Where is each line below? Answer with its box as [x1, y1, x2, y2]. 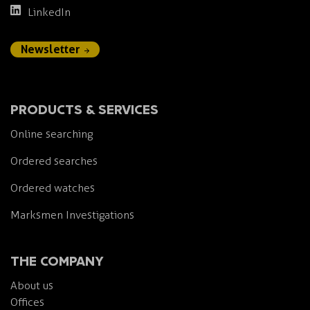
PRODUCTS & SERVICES [10, 98, 158, 120]
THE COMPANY [10, 249, 104, 271]
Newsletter [21, 42, 80, 57]
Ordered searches [10, 154, 98, 168]
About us [10, 279, 53, 293]
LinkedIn [28, 6, 71, 19]
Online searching [10, 127, 93, 141]
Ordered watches [10, 181, 95, 195]
